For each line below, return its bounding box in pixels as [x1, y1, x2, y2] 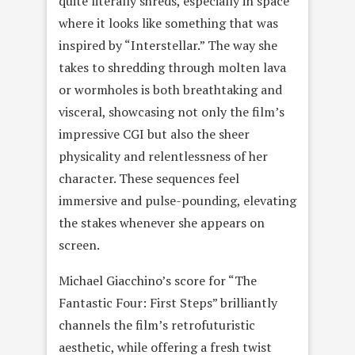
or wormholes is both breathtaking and [59, 81, 282, 99]
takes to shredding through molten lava [59, 59, 286, 77]
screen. [59, 236, 100, 254]
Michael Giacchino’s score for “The [59, 272, 257, 290]
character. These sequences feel [59, 170, 239, 188]
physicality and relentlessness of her [59, 147, 268, 166]
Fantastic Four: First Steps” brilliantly [59, 294, 277, 312]
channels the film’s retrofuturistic [59, 316, 255, 334]
